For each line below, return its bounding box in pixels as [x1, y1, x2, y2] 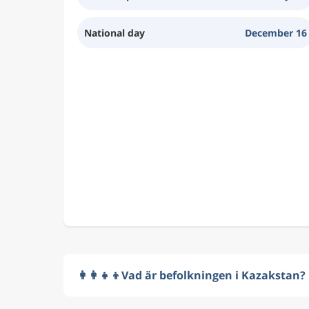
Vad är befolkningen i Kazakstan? [121, 268, 306, 283]
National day [84, 26, 145, 39]
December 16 [244, 26, 307, 39]
